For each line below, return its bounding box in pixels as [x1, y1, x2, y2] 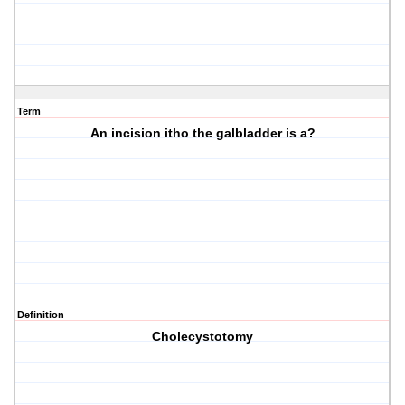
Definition [17, 309, 64, 321]
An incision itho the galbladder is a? [89, 126, 316, 141]
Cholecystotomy [152, 329, 254, 344]
